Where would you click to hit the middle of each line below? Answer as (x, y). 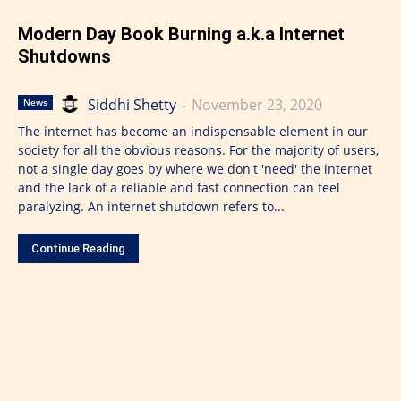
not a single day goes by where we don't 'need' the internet (195, 168)
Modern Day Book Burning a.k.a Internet (181, 34)
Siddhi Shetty (132, 105)
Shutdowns (64, 56)
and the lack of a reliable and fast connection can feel (179, 187)
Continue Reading (78, 248)
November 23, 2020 (257, 105)
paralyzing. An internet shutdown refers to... (186, 206)
